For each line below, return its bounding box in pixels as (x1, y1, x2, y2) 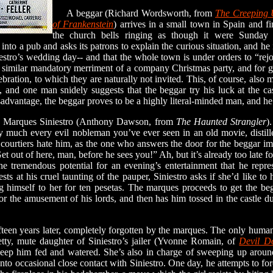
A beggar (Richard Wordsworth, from (52, 8, 215, 18)
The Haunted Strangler (175, 116, 267, 127)
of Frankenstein (52, 19, 114, 29)
